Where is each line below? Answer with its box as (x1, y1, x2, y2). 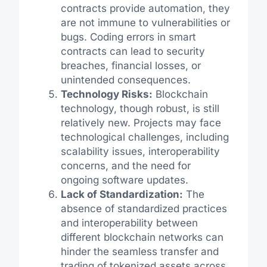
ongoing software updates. (60, 174, 188, 187)
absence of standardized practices (60, 203, 227, 215)
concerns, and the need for (60, 160, 191, 172)
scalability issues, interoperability (60, 145, 220, 158)
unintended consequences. (60, 74, 191, 86)
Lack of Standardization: (60, 188, 183, 201)
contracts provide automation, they (60, 2, 230, 15)
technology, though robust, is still (60, 103, 219, 115)
